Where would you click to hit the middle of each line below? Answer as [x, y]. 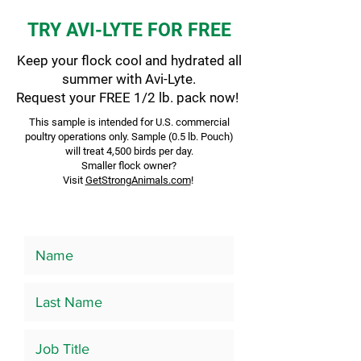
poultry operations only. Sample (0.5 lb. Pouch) [129, 137]
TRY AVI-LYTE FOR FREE [129, 30]
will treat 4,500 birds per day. [129, 151]
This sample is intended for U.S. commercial [129, 122]
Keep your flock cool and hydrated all [129, 60]
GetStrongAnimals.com [138, 180]
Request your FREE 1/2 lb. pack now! [129, 98]
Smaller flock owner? [129, 166]
